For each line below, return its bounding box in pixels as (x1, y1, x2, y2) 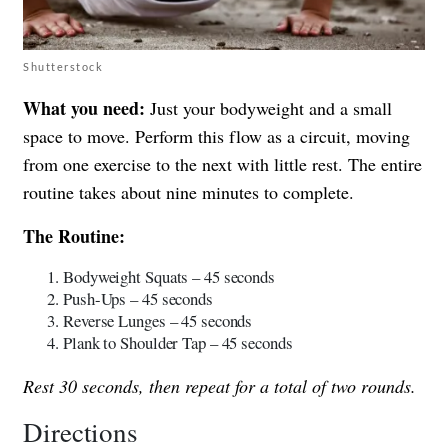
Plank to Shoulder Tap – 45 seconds (63, 330, 293, 354)
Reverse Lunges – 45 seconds (63, 308, 253, 332)
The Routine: (23, 222, 125, 249)
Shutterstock (23, 59, 103, 73)
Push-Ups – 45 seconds (63, 286, 213, 310)
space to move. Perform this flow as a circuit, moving (23, 123, 410, 148)
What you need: (23, 94, 150, 121)
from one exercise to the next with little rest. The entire (23, 151, 422, 176)
